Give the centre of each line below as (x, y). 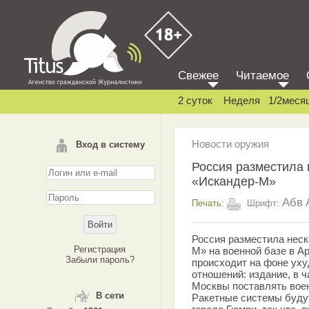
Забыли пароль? (100, 260)
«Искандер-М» (234, 181)
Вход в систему (110, 144)
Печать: (208, 203)
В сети (110, 296)
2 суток (195, 100)
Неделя (242, 100)
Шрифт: (263, 203)
